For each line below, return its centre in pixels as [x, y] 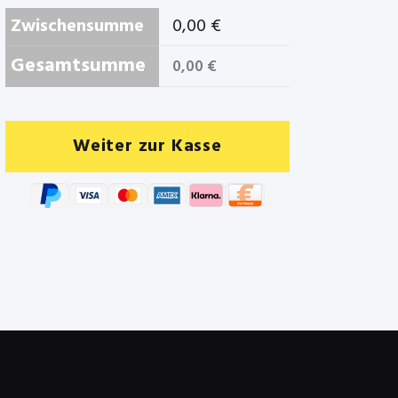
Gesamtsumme [78, 67]
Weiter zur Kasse [147, 147]
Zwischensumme [77, 27]
